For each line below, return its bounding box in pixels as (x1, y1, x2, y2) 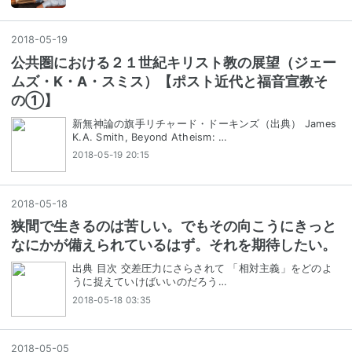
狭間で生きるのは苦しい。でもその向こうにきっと (11, 218, 336, 235)
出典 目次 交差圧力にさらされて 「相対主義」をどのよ (72, 262, 332, 275)
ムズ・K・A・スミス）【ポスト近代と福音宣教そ (11, 72, 328, 90)
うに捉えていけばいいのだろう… (72, 276, 227, 288)
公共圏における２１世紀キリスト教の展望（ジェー (11, 53, 336, 71)
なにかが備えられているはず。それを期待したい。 (11, 236, 336, 254)
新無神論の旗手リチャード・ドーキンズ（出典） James (72, 117, 336, 130)
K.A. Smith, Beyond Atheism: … (72, 130, 228, 143)
